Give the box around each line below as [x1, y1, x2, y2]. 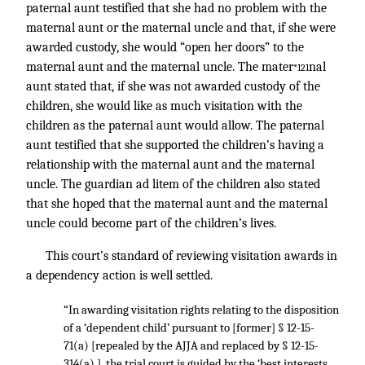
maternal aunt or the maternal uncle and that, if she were [26, 20, 336, 35]
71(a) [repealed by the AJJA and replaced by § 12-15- [63, 338, 319, 353]
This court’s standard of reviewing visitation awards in [46, 248, 337, 263]
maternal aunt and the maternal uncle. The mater [26, 59, 293, 74]
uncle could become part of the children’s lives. [26, 216, 276, 231]
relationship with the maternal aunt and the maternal [26, 157, 314, 172]
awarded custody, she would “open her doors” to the [26, 40, 304, 55]
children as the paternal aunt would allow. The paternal [26, 118, 324, 133]
